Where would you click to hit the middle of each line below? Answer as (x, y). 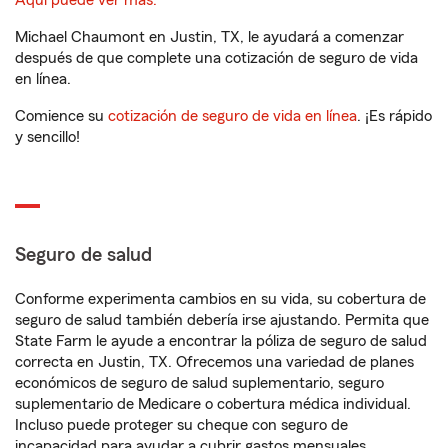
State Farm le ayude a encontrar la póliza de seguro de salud (221, 341)
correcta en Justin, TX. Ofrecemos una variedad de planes (214, 362)
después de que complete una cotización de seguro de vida (216, 58)
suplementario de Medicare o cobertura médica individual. (213, 404)
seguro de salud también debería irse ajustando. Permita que (222, 320)
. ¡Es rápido (394, 116)
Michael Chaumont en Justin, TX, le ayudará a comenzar (209, 37)
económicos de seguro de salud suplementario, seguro (199, 383)
